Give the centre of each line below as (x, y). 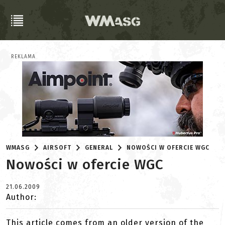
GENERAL (99, 148)
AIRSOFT (58, 148)
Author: (21, 197)
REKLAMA (23, 57)
